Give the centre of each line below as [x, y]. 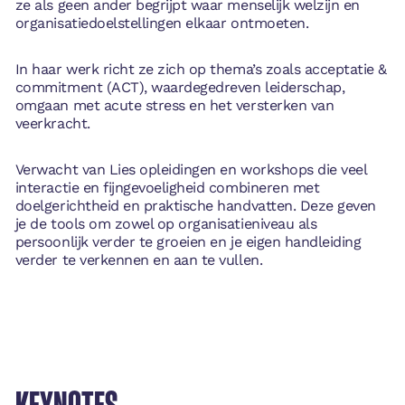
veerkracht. [52, 123]
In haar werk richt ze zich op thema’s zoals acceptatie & [201, 69]
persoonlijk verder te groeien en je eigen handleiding [188, 242]
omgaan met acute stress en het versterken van [174, 105]
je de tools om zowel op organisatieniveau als [166, 224]
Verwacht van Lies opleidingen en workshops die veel [191, 170]
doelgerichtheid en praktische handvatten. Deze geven [195, 206]
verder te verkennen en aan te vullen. [139, 260]
